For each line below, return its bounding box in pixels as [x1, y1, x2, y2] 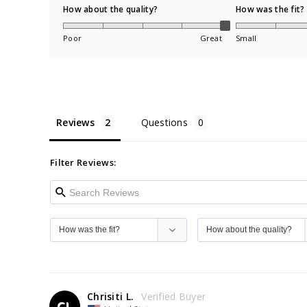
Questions [140, 116, 188, 130]
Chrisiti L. [87, 290, 134, 304]
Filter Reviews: [50, 156, 116, 169]
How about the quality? [63, 3, 158, 15]
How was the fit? [236, 3, 305, 15]
